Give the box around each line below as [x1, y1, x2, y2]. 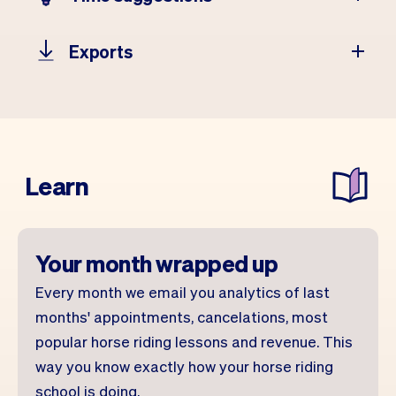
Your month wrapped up [35, 248, 278, 278]
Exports [69, 40, 133, 63]
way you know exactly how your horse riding [35, 356, 333, 376]
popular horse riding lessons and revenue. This [35, 331, 353, 351]
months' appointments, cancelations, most [35, 307, 328, 326]
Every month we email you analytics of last [35, 282, 330, 301]
